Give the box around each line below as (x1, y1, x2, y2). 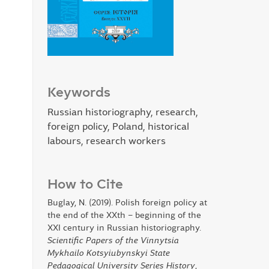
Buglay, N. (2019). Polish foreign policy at (47, 198, 207, 207)
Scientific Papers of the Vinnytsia (47, 236, 179, 245)
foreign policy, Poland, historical (47, 121, 189, 131)
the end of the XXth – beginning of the (47, 211, 201, 220)
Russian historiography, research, (47, 107, 198, 117)
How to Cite (47, 178, 123, 191)
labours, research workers (47, 136, 166, 146)
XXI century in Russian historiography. (47, 223, 201, 232)
